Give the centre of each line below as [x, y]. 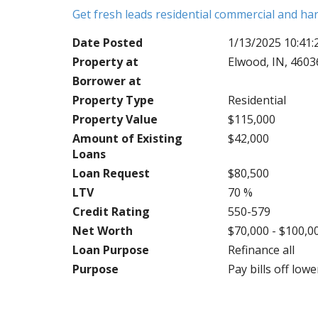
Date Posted [108, 43]
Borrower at [107, 81]
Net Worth [103, 231]
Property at [105, 62]
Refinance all [262, 250]
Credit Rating [111, 212]
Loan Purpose [111, 250]
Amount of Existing [127, 138]
